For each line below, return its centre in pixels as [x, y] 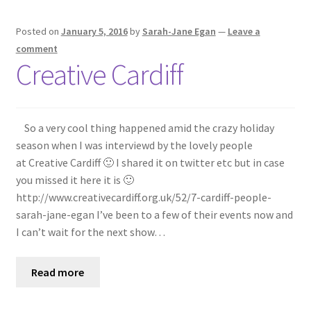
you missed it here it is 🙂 [76, 180]
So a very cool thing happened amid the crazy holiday [145, 128]
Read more [58, 272]
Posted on [38, 32]
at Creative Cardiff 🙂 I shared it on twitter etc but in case [150, 163]
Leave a [244, 32]
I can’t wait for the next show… [90, 232]
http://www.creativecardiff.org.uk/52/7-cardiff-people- [143, 197]
